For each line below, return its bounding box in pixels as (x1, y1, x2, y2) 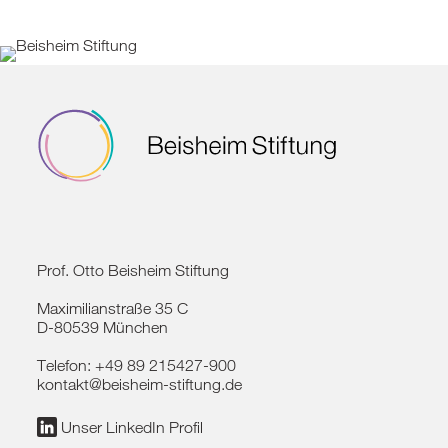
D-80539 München (37, 318, 169, 338)
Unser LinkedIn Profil (57, 418, 204, 438)
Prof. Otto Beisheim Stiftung (37, 261, 230, 281)
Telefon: (37, 356, 96, 376)
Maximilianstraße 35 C (37, 299, 189, 319)
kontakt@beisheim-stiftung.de (37, 375, 243, 395)
